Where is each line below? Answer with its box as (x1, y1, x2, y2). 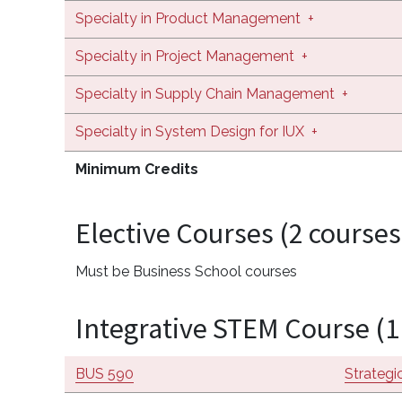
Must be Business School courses (75, 262, 297, 280)
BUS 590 (75, 364, 134, 382)
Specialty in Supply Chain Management (75, 84, 338, 102)
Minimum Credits (75, 160, 198, 178)
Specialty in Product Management (75, 9, 304, 27)
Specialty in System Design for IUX (75, 122, 308, 140)
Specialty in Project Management (75, 47, 294, 65)
